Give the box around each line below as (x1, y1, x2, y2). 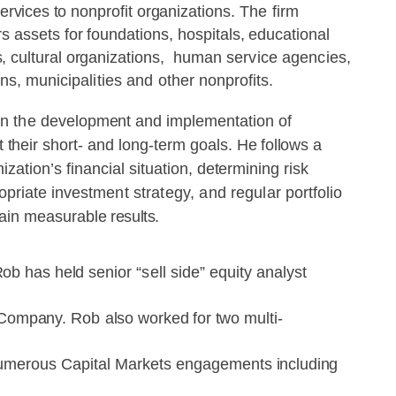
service (225, 49, 278, 66)
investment (50, 184, 129, 202)
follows (260, 136, 314, 154)
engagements (175, 355, 277, 373)
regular (231, 184, 281, 202)
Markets (115, 355, 176, 373)
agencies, (281, 49, 352, 66)
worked (138, 309, 194, 327)
